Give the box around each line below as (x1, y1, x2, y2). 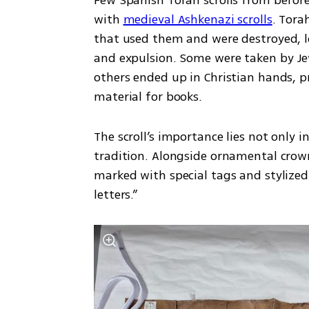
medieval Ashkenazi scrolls (123, 10, 272, 28)
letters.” (94, 185, 138, 203)
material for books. (94, 87, 202, 106)
